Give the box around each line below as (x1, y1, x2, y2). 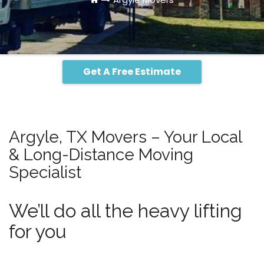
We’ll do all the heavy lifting (9, 200, 242, 222)
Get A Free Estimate (83, 65, 181, 78)
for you (9, 220, 67, 242)
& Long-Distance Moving (9, 145, 193, 164)
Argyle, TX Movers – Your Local (9, 127, 242, 147)
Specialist (9, 163, 81, 182)
